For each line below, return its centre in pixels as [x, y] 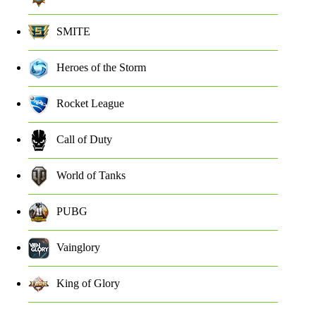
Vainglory [78, 248]
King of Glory [88, 284]
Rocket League [90, 104]
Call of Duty [84, 140]
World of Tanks [91, 176]
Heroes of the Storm [101, 68]
